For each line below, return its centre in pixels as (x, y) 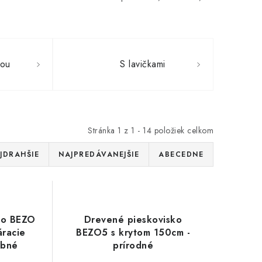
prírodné (133, 245)
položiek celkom (182, 130)
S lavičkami (143, 64)
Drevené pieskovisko (133, 220)
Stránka (103, 130)
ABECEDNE (181, 154)
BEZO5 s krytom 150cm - (133, 232)
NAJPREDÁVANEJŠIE (99, 154)
